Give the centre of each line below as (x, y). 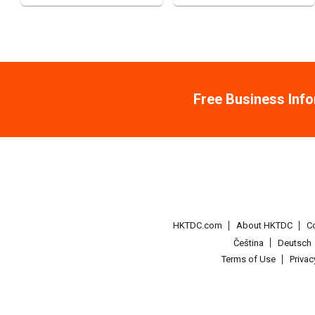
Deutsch (295, 243)
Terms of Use (249, 259)
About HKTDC (265, 225)
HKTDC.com (198, 225)
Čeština (249, 243)
